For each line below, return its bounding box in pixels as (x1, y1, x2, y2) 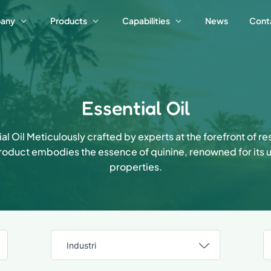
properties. (109, 160, 162, 173)
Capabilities (122, 15, 170, 26)
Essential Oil (81, 96, 190, 120)
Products (50, 15, 87, 26)
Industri (67, 240, 97, 250)
